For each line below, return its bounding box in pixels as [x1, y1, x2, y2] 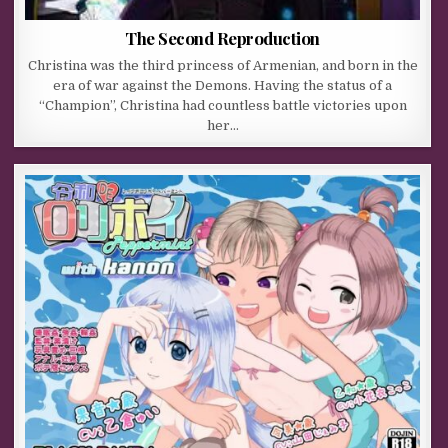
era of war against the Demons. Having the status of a [53, 78, 393, 94]
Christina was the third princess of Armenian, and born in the [27, 58, 418, 74]
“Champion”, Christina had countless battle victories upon [38, 98, 407, 114]
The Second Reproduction [125, 27, 320, 50]
